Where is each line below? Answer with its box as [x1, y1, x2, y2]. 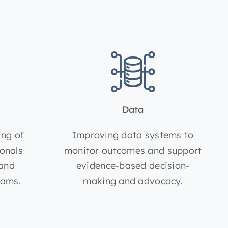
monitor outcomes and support [64, 145, 202, 157]
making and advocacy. [83, 175, 183, 187]
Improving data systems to [72, 129, 194, 141]
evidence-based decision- [76, 160, 190, 172]
